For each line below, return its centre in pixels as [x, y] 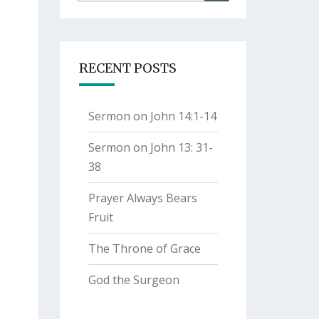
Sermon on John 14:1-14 [152, 116]
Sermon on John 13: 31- [150, 147]
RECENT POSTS [127, 68]
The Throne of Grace [144, 249]
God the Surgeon [134, 280]
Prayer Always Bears [142, 198]
